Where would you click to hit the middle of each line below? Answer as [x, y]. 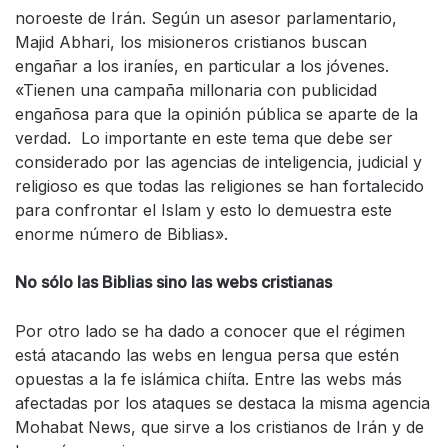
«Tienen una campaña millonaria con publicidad [196, 90]
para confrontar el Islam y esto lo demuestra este [203, 210]
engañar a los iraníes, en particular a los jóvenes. [202, 66]
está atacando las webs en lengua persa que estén [207, 355]
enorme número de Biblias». [121, 234]
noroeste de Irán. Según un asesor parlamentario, [206, 18]
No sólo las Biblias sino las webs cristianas [173, 282]
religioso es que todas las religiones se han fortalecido [219, 186]
